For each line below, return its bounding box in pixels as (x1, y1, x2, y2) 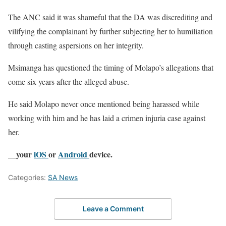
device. (89, 148, 112, 160)
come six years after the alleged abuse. (8, 76, 129, 87)
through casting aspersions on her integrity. (8, 39, 144, 50)
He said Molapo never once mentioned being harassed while (8, 98, 199, 109)
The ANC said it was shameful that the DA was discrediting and (8, 11, 212, 22)
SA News (48, 173, 78, 182)
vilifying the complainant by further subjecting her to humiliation (8, 25, 213, 36)
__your (8, 148, 34, 160)
